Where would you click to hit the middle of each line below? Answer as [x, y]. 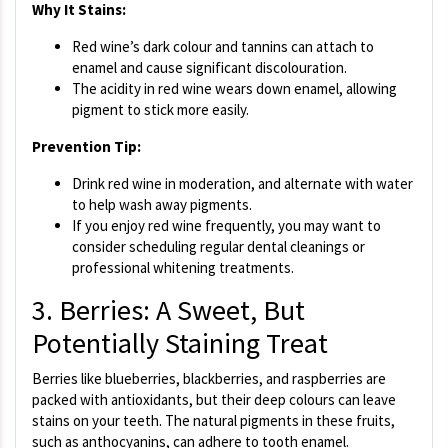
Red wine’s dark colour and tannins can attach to [223, 47]
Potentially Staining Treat [180, 343]
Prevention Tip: [86, 147]
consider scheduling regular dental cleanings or [218, 247]
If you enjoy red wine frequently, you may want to [226, 226]
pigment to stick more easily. [160, 110]
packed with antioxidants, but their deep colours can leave [214, 400]
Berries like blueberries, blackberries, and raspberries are [209, 379]
